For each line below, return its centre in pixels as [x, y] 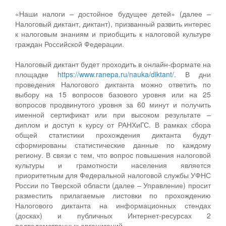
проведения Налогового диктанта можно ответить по [113, 84]
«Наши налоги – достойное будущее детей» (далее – [113, 13]
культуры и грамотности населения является [113, 165]
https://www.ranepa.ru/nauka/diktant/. [117, 74]
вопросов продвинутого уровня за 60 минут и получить [113, 104]
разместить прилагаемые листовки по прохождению [113, 195]
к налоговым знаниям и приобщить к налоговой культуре [113, 34]
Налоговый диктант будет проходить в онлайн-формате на [113, 64]
